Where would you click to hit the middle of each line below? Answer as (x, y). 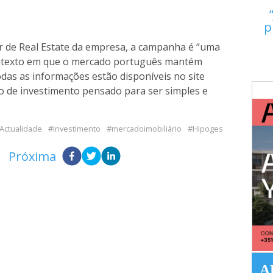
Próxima (32, 156)
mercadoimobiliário (147, 129)
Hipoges (208, 129)
